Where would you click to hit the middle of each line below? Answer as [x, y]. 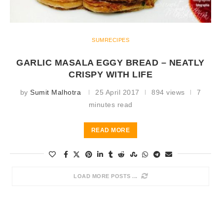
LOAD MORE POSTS [102, 176]
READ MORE [110, 130]
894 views [168, 92]
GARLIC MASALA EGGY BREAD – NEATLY [110, 62]
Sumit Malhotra [55, 92]
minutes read [110, 104]
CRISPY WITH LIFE [110, 74]
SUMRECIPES [110, 40]
